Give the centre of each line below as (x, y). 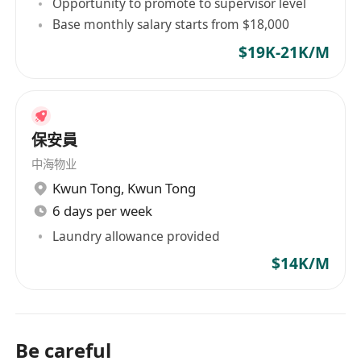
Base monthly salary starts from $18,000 (171, 25)
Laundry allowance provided (137, 236)
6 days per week (103, 211)
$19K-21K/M (284, 52)
